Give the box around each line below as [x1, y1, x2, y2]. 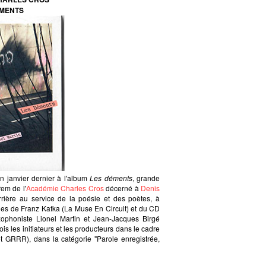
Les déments [90, 172, 132, 183]
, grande [132, 172, 160, 183]
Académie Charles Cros [26, 182, 104, 193]
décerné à [103, 182, 141, 193]
